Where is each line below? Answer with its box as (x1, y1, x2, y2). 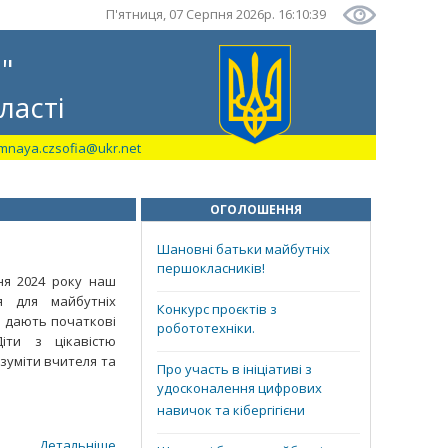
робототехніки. (157, 319, 255, 341)
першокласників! (157, 259, 265, 281)
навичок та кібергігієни (157, 401, 305, 423)
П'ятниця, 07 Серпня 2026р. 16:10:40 (106, 5, 326, 23)
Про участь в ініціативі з (157, 360, 312, 378)
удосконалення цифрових (157, 379, 322, 401)
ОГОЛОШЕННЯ (210, 201, 302, 218)
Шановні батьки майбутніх (157, 240, 330, 258)
